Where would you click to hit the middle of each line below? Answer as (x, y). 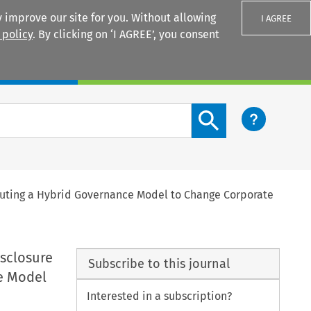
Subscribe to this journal (159, 263)
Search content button (248, 111)
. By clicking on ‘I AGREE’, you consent (126, 34)
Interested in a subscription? (160, 296)
